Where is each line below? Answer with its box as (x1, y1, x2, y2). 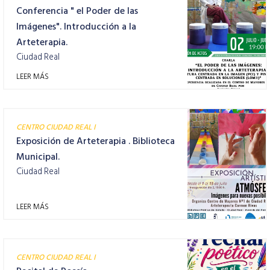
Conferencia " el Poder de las (16, 2, 138, 19)
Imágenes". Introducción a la (16, 18, 136, 34)
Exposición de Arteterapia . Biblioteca (16, 133, 175, 149)
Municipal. (16, 149, 60, 165)
